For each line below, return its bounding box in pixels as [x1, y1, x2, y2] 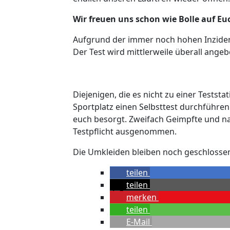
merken [126, 191, 157, 203]
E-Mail [126, 216, 150, 228]
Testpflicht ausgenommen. [73, 126, 177, 138]
